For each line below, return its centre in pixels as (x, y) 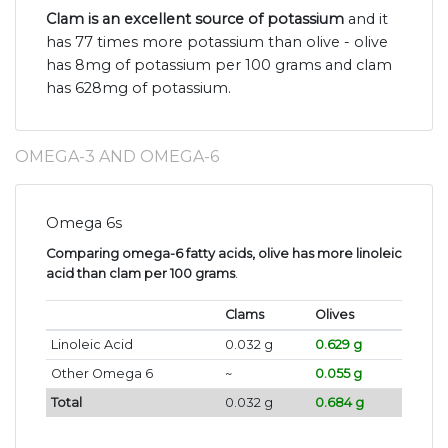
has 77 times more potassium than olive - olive (217, 42)
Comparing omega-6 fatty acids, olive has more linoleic (224, 254)
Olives (334, 315)
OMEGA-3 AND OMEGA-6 (117, 157)
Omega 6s (84, 223)
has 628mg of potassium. (138, 88)
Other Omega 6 (101, 374)
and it (366, 19)
